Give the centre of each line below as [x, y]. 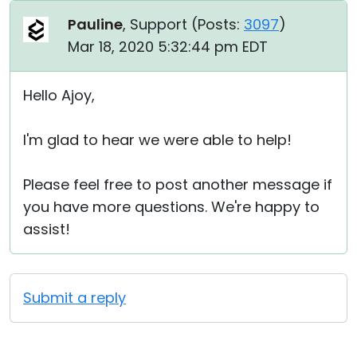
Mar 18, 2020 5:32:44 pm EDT [168, 47]
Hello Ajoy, [59, 96]
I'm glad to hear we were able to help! [157, 140]
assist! [47, 229]
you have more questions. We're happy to [171, 207]
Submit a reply [75, 298]
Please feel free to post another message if [178, 185]
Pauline [95, 25]
